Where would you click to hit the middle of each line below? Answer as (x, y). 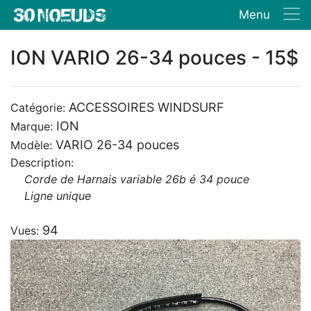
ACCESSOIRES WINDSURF (146, 107)
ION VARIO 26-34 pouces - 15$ (154, 58)
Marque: (33, 126)
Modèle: (33, 145)
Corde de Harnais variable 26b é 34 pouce (137, 179)
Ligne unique (58, 196)
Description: (42, 162)
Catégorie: (40, 108)
